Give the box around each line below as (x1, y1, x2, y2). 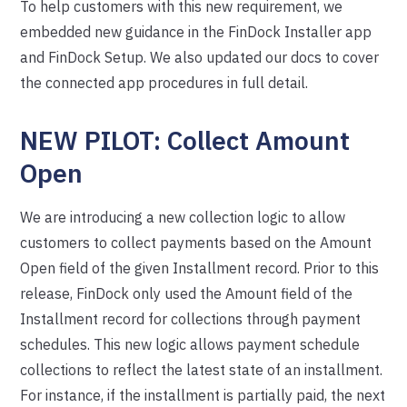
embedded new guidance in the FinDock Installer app (20, 23, 372, 41)
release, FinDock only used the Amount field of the (20, 284, 353, 303)
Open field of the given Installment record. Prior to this (20, 259, 380, 277)
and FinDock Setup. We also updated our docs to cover (20, 48, 380, 66)
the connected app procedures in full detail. (20, 74, 309, 92)
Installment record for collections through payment (20, 310, 362, 328)
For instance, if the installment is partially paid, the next (20, 386, 386, 404)
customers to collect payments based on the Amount (20, 233, 372, 252)
